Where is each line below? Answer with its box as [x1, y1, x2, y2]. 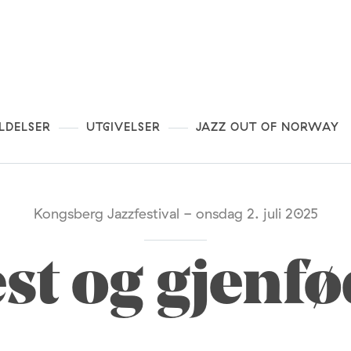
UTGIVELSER [86, 118, 161, 134]
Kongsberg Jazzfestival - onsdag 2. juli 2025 [33, 204, 318, 223]
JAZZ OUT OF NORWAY [196, 118, 339, 134]
